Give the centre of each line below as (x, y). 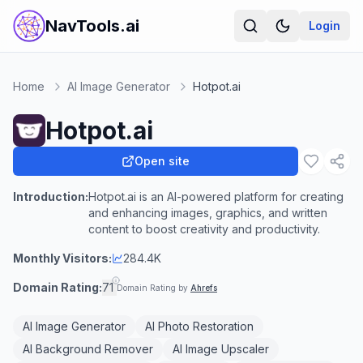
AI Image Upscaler (221, 349)
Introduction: (51, 196)
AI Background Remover (88, 349)
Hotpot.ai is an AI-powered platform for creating (216, 196)
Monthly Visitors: (62, 258)
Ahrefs (204, 288)
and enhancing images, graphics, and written (208, 213)
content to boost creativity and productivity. (204, 229)
